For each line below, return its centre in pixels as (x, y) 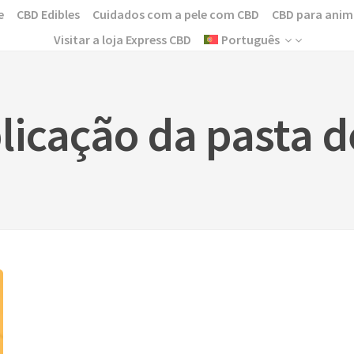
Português (251, 40)
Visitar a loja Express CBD (122, 40)
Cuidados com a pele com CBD (176, 14)
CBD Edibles (48, 14)
